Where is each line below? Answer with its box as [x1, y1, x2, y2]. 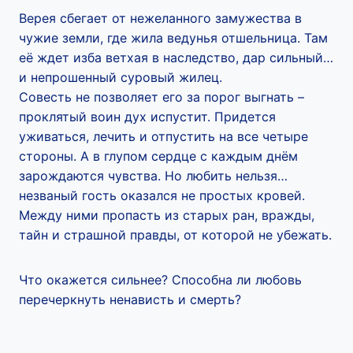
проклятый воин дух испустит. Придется [19, 109, 276, 124]
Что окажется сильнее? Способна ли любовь [19, 272, 302, 288]
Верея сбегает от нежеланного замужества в [19, 10, 302, 26]
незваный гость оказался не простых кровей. [19, 188, 305, 203]
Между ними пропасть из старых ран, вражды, [19, 207, 314, 223]
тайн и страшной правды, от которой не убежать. [19, 227, 332, 243]
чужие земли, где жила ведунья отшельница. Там [19, 30, 328, 46]
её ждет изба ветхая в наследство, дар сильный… [19, 50, 333, 65]
